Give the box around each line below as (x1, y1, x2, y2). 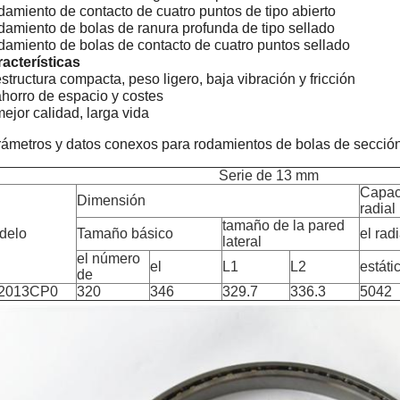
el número (77, 251, 140, 266)
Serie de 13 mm (219, 168, 319, 183)
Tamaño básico (77, 226, 173, 241)
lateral (222, 234, 262, 249)
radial (360, 201, 396, 216)
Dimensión (77, 193, 146, 208)
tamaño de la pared (222, 218, 345, 233)
